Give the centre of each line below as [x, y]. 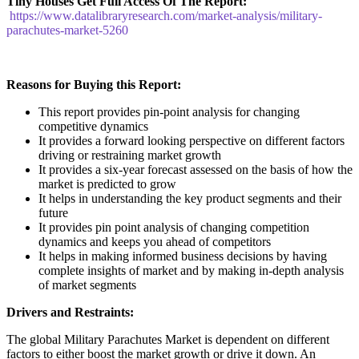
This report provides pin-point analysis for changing [169, 111]
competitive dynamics [93, 126]
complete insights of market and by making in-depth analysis [191, 270]
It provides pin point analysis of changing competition [174, 227]
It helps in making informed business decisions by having [183, 256]
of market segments [87, 284]
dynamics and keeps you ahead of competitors [155, 241]
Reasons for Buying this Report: [94, 84]
